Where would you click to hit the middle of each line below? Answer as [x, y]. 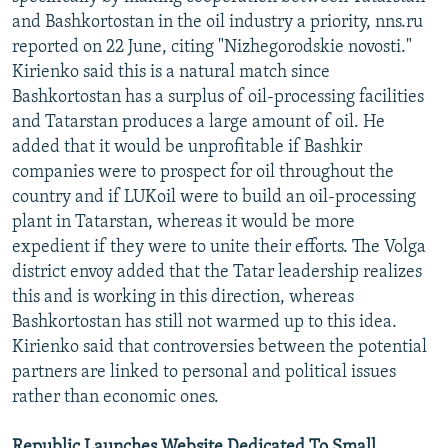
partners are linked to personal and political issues [204, 372]
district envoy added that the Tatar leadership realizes [217, 272]
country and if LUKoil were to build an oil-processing [214, 197]
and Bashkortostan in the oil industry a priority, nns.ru [217, 22]
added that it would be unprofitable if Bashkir [187, 147]
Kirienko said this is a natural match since [171, 72]
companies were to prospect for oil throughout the [203, 172]
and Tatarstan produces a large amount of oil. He [198, 122]
